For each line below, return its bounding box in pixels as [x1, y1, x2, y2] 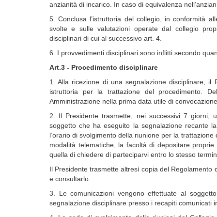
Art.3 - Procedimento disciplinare [49, 63, 158, 71]
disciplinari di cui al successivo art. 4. [49, 34, 162, 42]
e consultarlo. [49, 175, 91, 183]
